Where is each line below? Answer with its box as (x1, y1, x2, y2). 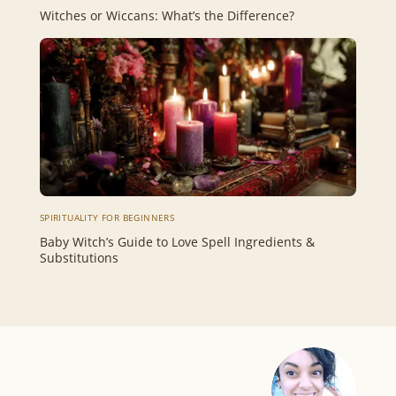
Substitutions (39, 249, 118, 267)
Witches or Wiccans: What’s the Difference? (39, 6, 294, 24)
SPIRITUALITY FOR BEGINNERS (39, 211, 175, 225)
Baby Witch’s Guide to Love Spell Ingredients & (39, 233, 315, 251)
